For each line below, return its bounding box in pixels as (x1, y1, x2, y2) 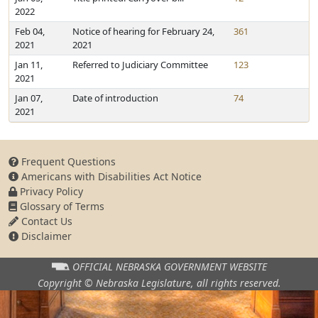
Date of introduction (72, 92, 158, 104)
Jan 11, (15, 58, 43, 71)
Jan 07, (15, 92, 43, 104)
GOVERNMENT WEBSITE (163, 259, 267, 273)
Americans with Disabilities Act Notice (18, 170, 202, 183)
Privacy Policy (17, 185, 83, 198)
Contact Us (18, 214, 72, 228)
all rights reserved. (196, 276, 281, 290)
